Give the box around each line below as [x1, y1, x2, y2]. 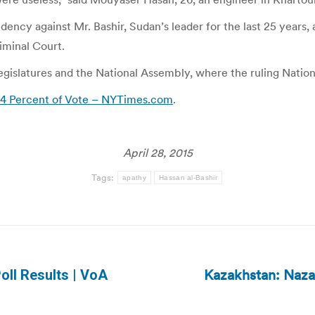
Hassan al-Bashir [159, 174, 217, 181]
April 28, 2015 [122, 146, 193, 160]
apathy [122, 174, 146, 181]
